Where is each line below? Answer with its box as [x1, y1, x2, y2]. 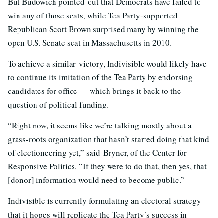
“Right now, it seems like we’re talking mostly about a [8, 120, 192, 131]
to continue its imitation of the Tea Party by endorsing [8, 72, 193, 83]
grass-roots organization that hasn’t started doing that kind [8, 133, 209, 145]
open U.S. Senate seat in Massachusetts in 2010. [8, 37, 172, 49]
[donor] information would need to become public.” [8, 174, 184, 186]
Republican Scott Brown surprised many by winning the [8, 23, 199, 35]
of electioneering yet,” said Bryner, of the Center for [8, 147, 187, 159]
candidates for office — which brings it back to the [8, 85, 181, 97]
